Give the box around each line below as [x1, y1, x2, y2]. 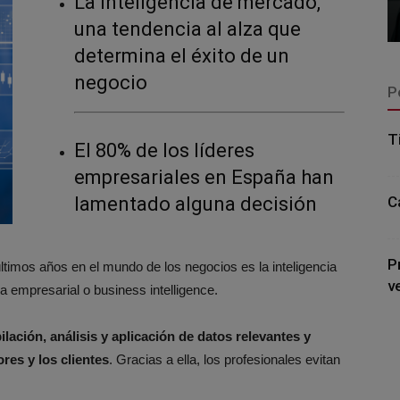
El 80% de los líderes [74, 139, 254, 162]
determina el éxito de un [74, 45, 289, 67]
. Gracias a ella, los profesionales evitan [109, 351, 340, 367]
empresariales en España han [74, 166, 334, 188]
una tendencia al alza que [74, 18, 301, 40]
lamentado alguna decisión [74, 193, 317, 215]
